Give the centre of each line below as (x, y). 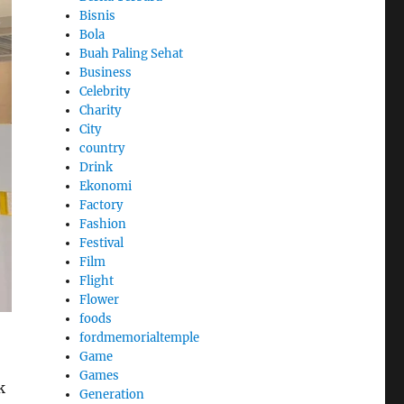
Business (106, 73)
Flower (100, 300)
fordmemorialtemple (140, 338)
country (102, 149)
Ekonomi (106, 187)
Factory (101, 206)
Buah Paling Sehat (132, 54)
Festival (102, 243)
